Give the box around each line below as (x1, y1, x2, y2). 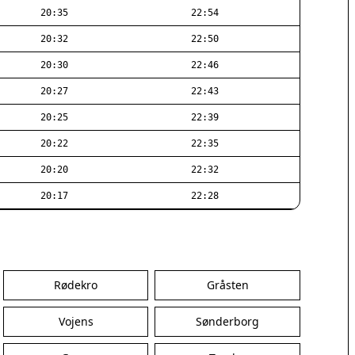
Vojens (58, 314, 94, 329)
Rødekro (54, 277, 98, 292)
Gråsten (206, 277, 249, 292)
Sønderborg (196, 314, 260, 329)
